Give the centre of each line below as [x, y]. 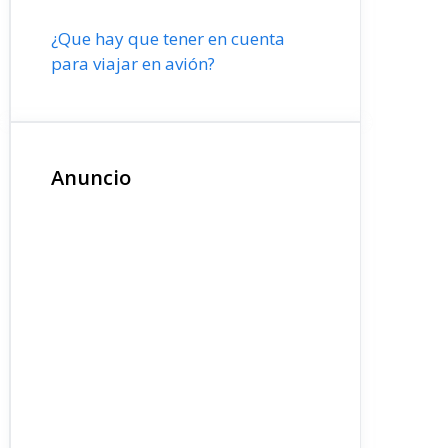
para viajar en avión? [133, 63]
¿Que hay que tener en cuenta [168, 38]
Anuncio [91, 177]
